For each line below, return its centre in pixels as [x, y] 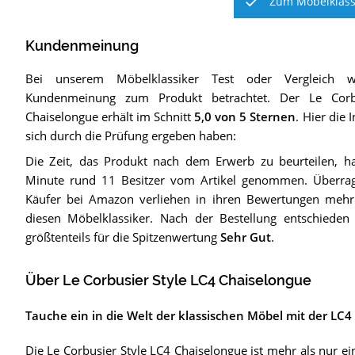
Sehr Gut [245, 237]
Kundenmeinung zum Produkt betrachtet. [147, 98]
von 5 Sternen [254, 117]
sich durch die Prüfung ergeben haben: [130, 136]
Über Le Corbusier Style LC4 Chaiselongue [168, 281]
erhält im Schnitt [146, 117]
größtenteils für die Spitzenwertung [122, 237]
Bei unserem [71, 79]
